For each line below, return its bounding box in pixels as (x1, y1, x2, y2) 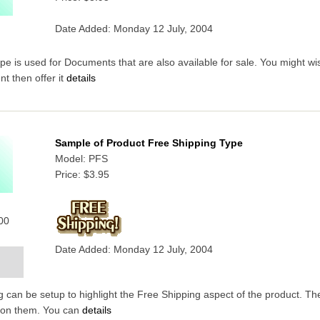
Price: (54, 169, 84, 181)
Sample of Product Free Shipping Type (54, 138, 243, 149)
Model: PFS (54, 154, 108, 165)
